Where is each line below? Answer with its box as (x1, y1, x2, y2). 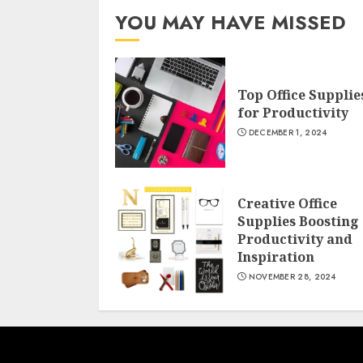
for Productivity (237, 104, 348, 122)
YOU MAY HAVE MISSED (115, 8, 346, 36)
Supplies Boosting (237, 212, 359, 230)
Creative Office (237, 194, 337, 212)
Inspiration (237, 248, 314, 266)
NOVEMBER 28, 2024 (248, 271, 336, 283)
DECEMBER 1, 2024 (248, 126, 327, 139)
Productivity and (237, 230, 352, 248)
